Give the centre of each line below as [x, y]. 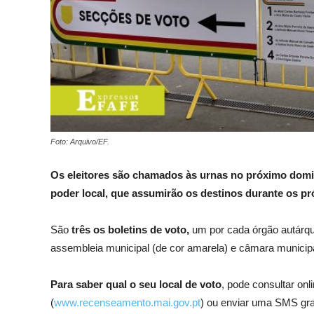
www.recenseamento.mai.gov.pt [127, 303]
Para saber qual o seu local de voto [136, 285]
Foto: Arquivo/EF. [80, 142]
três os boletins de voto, [130, 230]
